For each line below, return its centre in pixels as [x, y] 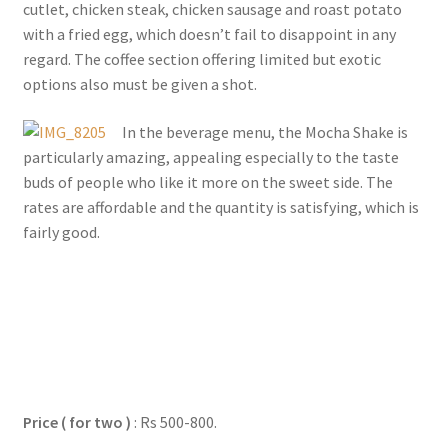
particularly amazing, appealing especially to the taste [210, 156]
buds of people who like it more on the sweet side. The [207, 181]
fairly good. [61, 231]
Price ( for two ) [76, 422]
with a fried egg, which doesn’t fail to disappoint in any [209, 34]
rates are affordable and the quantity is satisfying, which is [220, 206]
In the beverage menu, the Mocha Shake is [264, 131]
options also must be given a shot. [139, 84]
